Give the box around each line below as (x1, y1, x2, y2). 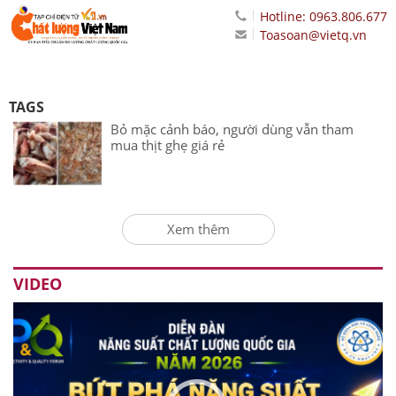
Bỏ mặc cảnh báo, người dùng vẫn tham (110, 120, 354, 139)
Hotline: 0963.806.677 (260, 8, 387, 25)
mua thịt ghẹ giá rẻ (110, 136, 225, 155)
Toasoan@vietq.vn (260, 27, 367, 43)
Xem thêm (166, 220, 230, 239)
